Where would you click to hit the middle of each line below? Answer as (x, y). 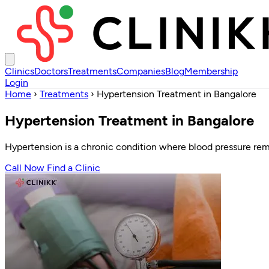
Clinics (20, 71)
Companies (141, 71)
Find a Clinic (74, 168)
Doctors (51, 71)
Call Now (26, 168)
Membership (211, 71)
